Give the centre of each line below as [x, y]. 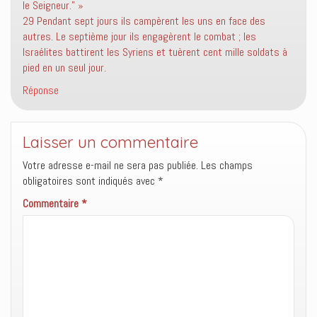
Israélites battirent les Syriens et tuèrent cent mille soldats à [155, 52]
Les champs [227, 165]
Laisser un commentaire [110, 142]
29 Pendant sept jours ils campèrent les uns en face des [144, 21]
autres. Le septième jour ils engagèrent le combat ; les [139, 36]
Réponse [41, 90]
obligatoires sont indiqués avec [90, 180]
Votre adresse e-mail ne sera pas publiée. [110, 165]
